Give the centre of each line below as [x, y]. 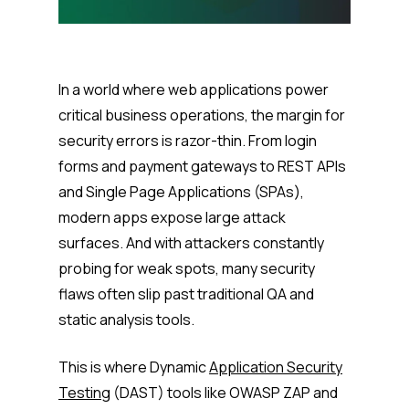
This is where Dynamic [134, 367]
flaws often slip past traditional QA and [186, 294]
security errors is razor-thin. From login [188, 141]
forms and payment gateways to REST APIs [202, 167]
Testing [84, 393]
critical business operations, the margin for [202, 115]
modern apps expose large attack [172, 218]
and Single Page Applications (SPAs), [181, 192]
